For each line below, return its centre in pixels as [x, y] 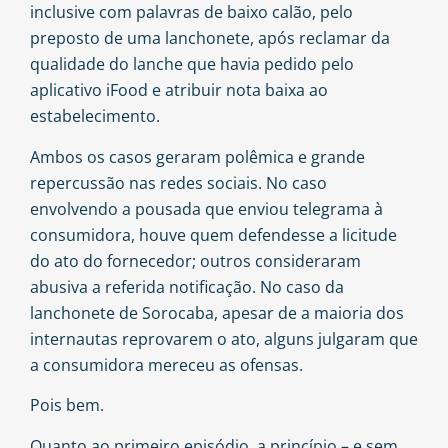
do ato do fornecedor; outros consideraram [195, 260]
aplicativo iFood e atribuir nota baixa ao [179, 90]
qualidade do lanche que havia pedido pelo [192, 64]
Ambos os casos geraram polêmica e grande [197, 156]
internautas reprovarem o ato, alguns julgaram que [224, 338]
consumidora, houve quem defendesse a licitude [213, 234]
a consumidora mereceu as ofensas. [166, 364]
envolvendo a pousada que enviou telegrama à [206, 208]
